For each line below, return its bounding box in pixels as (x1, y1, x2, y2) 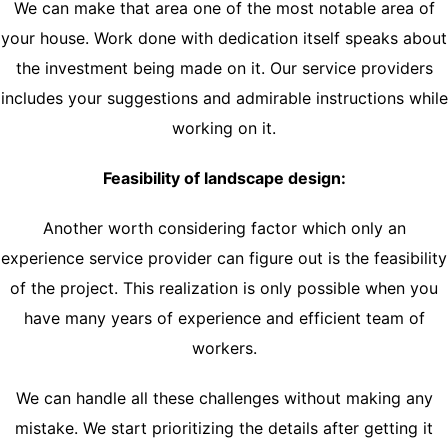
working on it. (172, 118, 276, 139)
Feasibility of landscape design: (102, 168, 346, 189)
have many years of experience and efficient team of (23, 308, 425, 329)
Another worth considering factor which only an (42, 218, 406, 239)
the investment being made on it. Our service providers (15, 58, 433, 79)
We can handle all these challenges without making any (15, 388, 433, 409)
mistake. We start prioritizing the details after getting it (15, 418, 433, 439)
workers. (191, 338, 257, 359)
